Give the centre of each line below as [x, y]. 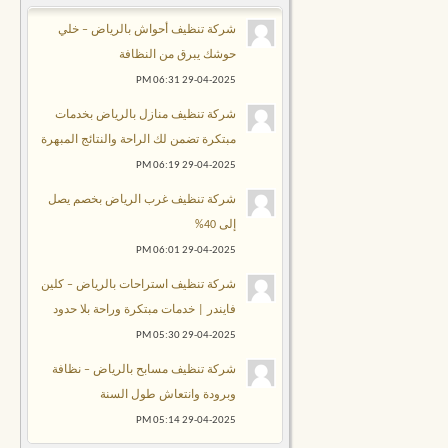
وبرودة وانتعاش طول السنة [168, 394]
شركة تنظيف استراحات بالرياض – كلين [138, 284]
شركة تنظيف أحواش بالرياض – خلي [147, 29]
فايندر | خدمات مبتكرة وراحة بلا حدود [144, 309]
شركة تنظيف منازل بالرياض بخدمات [145, 114]
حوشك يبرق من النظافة [177, 54]
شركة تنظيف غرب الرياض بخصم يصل [142, 199]
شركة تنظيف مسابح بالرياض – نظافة [144, 369]
